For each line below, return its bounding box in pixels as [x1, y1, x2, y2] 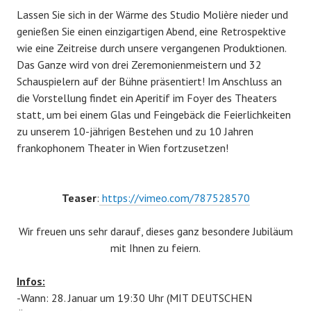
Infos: [17, 274, 45, 289]
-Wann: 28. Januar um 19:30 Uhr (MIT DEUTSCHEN [17, 291, 252, 305]
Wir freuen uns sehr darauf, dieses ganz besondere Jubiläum [18, 224, 293, 239]
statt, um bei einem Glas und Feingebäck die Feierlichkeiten [17, 108, 291, 122]
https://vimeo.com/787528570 [101, 191, 250, 205]
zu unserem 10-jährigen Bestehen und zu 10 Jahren [17, 124, 253, 139]
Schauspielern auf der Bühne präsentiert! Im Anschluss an [17, 74, 282, 89]
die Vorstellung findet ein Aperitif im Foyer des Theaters [17, 91, 277, 106]
